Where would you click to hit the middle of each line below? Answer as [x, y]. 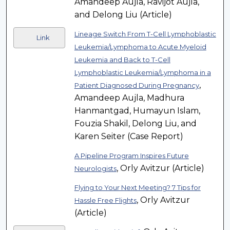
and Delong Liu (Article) [123, 15]
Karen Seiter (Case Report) [129, 137]
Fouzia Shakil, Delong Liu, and [135, 124]
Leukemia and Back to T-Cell [122, 60]
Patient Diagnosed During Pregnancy [137, 85]
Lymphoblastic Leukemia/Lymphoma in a [142, 73]
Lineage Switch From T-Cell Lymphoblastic [145, 34]
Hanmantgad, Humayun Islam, [137, 111]
